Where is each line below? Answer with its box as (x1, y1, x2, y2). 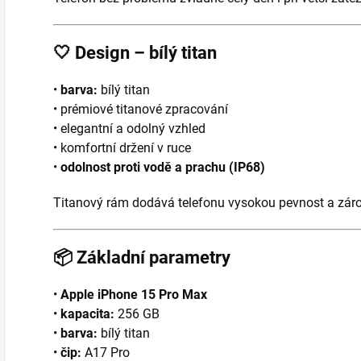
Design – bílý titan (75, 42, 217, 63)
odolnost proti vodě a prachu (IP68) (60, 159, 265, 175)
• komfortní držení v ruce (53, 139, 191, 156)
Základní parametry (77, 247, 230, 268)
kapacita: (60, 305, 114, 322)
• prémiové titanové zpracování (53, 101, 228, 117)
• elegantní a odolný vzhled (53, 120, 205, 136)
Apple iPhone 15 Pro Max (60, 286, 207, 302)
